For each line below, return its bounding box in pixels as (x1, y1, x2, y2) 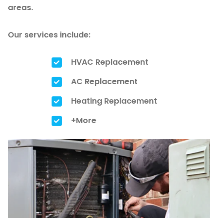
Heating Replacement (71, 95, 157, 107)
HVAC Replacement (71, 56, 148, 68)
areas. (8, 2, 33, 13)
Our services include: (8, 29, 91, 40)
